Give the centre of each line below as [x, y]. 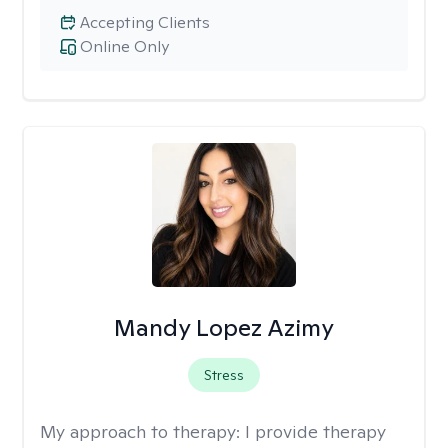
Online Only [124, 46]
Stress [223, 375]
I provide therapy [315, 431]
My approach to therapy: [142, 431]
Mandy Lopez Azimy [223, 327]
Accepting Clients [145, 22]
